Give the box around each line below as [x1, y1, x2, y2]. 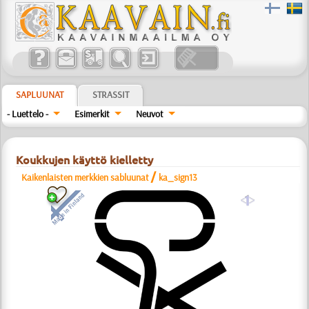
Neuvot [135, 108, 163, 120]
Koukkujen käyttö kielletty [16, 154, 154, 166]
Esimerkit [74, 108, 110, 120]
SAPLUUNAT [16, 88, 64, 101]
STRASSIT [92, 88, 130, 101]
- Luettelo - [7, 108, 49, 120]
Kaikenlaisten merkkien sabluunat [21, 171, 150, 183]
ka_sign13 [159, 171, 198, 183]
